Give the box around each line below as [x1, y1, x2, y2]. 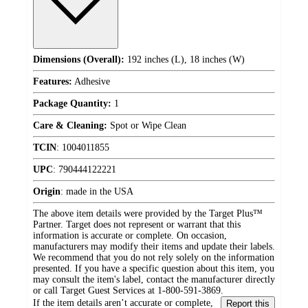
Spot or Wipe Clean [107, 120, 186, 131]
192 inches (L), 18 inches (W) [124, 54, 245, 65]
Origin [33, 186, 60, 197]
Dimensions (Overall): [33, 54, 124, 65]
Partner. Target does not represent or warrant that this [33, 219, 241, 230]
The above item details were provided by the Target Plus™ [33, 208, 263, 219]
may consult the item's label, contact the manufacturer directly [33, 274, 275, 285]
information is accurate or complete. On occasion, [33, 230, 227, 241]
